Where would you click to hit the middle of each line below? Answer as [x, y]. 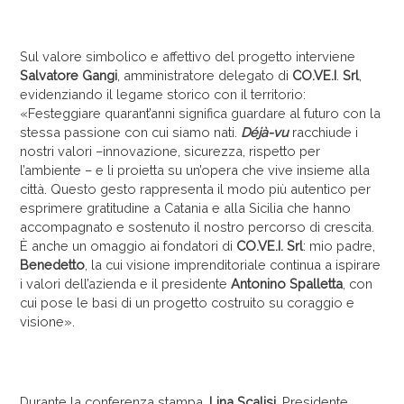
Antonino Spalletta [287, 283]
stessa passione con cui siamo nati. [131, 132]
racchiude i [324, 132]
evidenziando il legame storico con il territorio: [163, 94]
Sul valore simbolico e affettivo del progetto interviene [188, 56]
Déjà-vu [265, 132]
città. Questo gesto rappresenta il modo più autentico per [196, 188]
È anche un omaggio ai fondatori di [129, 245]
